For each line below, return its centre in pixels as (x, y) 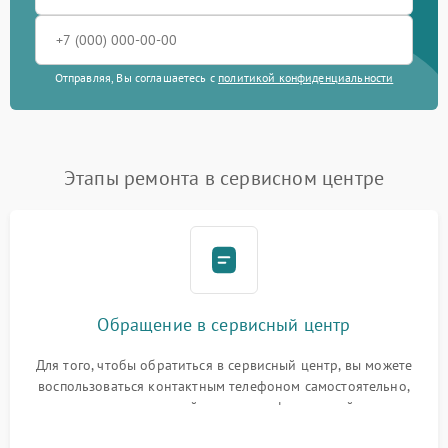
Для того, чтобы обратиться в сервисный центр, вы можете (224, 365)
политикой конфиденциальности (306, 78)
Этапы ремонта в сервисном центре (224, 178)
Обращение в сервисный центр (224, 325)
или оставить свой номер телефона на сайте (224, 407)
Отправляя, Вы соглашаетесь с (136, 78)
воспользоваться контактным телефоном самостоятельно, (224, 386)
